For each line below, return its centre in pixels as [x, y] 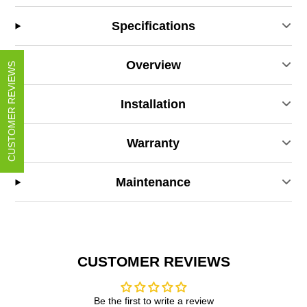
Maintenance [153, 182]
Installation [153, 104]
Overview [153, 65]
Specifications [153, 26]
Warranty [153, 143]
